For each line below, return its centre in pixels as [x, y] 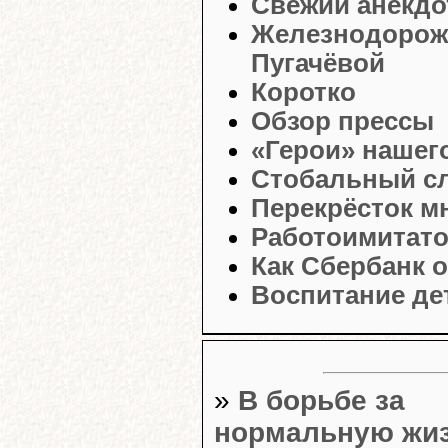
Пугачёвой [318, 63]
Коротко [303, 92]
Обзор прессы [342, 121]
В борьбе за [321, 400]
